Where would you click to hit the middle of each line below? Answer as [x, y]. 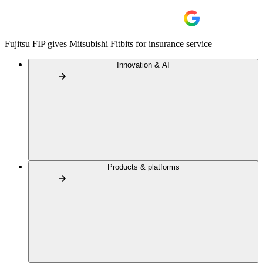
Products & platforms [143, 167]
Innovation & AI [143, 65]
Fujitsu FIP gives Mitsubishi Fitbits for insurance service [108, 44]
